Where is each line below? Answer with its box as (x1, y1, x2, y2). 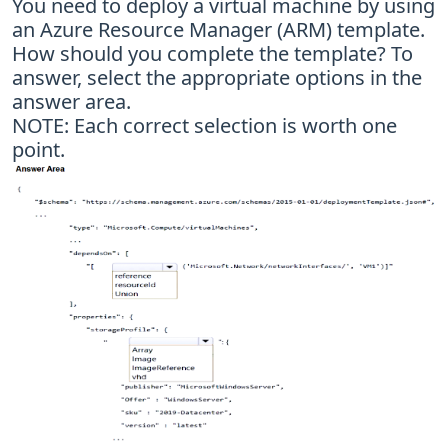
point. (12, 135, 65, 163)
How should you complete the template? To (12, 39, 413, 67)
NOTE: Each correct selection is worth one (12, 111, 397, 139)
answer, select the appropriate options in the (12, 63, 422, 91)
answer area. (12, 87, 131, 115)
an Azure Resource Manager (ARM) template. (12, 15, 425, 43)
